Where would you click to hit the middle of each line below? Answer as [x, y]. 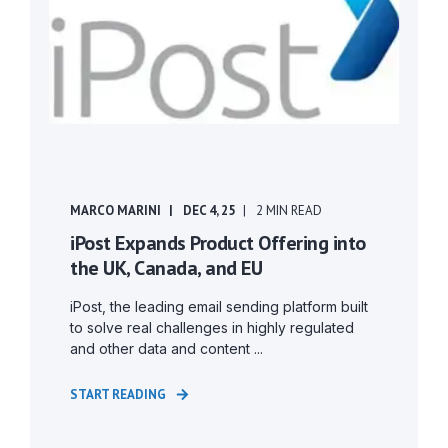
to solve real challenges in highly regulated [212, 327]
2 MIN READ [289, 210]
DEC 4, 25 [209, 210]
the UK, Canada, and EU [166, 268]
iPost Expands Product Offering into [218, 243]
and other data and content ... [166, 348]
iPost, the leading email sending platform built [219, 306]
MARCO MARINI [115, 210]
